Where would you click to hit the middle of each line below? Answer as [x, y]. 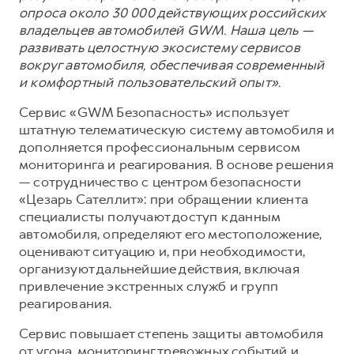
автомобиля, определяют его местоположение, [171, 233]
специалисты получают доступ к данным [150, 216]
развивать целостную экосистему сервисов [160, 47]
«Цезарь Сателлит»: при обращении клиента [164, 199]
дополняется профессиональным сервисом [160, 147]
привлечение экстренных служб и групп [149, 286]
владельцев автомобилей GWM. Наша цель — [166, 30]
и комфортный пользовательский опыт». [152, 82]
